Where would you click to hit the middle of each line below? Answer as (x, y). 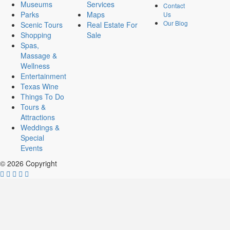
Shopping (36, 35)
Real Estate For (112, 25)
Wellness (35, 66)
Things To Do (42, 97)
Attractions (38, 117)
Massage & (39, 56)
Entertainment (43, 76)
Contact (174, 6)
